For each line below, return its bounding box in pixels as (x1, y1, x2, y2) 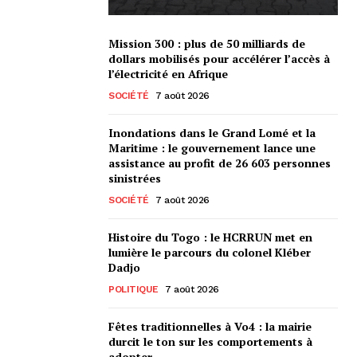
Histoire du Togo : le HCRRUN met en (108, 229, 312, 245)
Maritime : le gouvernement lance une (108, 139, 316, 155)
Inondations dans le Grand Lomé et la (108, 124, 316, 140)
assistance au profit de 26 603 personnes (108, 155, 331, 171)
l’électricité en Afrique (108, 65, 228, 81)
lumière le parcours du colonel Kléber (108, 244, 311, 260)
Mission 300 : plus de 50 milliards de (108, 35, 305, 51)
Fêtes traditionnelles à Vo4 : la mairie (108, 318, 312, 334)
